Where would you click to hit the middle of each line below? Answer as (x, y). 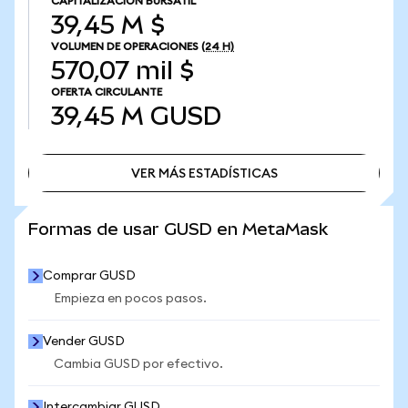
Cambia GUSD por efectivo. (138, 364)
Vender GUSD (84, 342)
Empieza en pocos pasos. (130, 299)
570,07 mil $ (122, 71)
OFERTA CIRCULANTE (107, 92)
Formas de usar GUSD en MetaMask (178, 229)
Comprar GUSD (89, 276)
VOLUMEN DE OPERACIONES (125, 46)
